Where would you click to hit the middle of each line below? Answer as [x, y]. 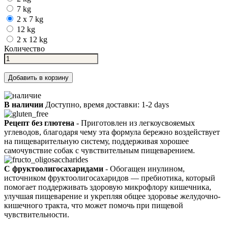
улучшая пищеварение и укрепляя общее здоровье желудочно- [112, 196]
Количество [24, 48]
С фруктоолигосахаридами [54, 168]
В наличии [24, 104]
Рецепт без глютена [39, 123]
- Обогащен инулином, [144, 168]
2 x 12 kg [32, 39]
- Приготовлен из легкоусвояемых [135, 123]
